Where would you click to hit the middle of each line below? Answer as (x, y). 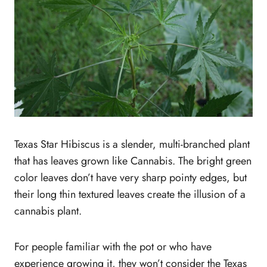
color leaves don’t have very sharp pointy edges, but (131, 178)
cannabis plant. (48, 211)
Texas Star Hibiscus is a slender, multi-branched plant (132, 145)
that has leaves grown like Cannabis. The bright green (133, 161)
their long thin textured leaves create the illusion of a (130, 195)
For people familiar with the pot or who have (113, 247)
